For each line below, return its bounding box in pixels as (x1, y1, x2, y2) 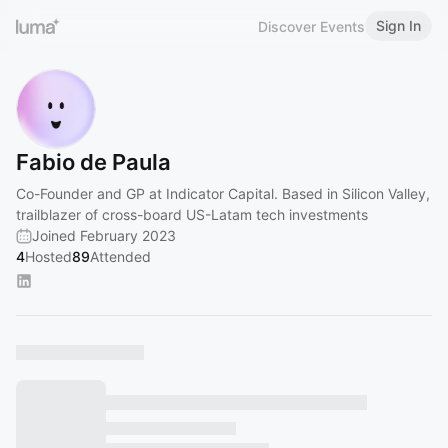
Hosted (25, 248, 72, 265)
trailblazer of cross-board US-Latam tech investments (16, 206, 368, 223)
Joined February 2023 (32, 227, 176, 244)
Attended (90, 248, 151, 265)
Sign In (376, 17, 421, 34)
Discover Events (258, 17, 365, 35)
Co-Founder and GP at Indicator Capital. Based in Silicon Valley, (16, 185, 430, 202)
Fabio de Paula (16, 149, 171, 175)
